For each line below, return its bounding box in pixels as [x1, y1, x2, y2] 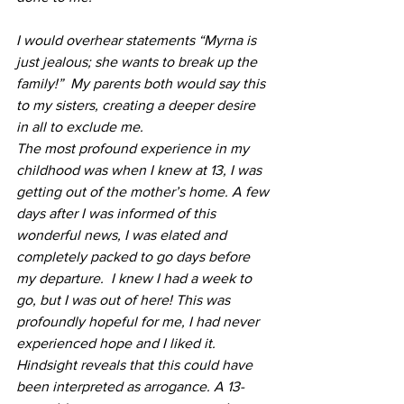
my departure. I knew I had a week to [16, 270, 255, 286]
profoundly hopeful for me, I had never [16, 313, 262, 329]
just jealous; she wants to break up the [16, 53, 261, 69]
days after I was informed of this [16, 205, 219, 221]
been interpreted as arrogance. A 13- [16, 378, 244, 394]
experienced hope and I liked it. [16, 335, 219, 351]
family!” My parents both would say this [16, 75, 269, 91]
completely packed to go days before [16, 248, 253, 264]
